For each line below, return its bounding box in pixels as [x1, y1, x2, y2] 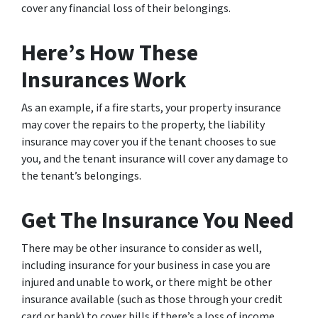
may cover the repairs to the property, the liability [21, 116, 265, 133]
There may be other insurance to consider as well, [21, 240, 262, 256]
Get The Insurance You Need [21, 204, 294, 237]
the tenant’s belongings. [21, 168, 141, 184]
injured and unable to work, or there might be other [21, 274, 272, 290]
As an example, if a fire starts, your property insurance [21, 99, 281, 116]
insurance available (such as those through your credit [21, 291, 283, 307]
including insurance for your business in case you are [21, 257, 270, 273]
